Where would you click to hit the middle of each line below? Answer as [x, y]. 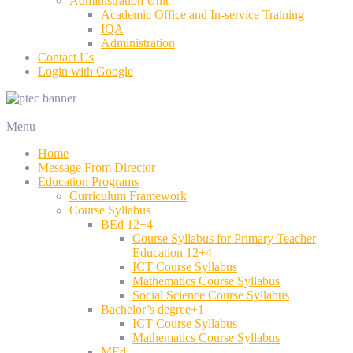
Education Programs [88, 182]
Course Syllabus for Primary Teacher [224, 238]
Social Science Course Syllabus [211, 295]
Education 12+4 [172, 253]
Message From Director [97, 167]
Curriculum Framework [128, 196]
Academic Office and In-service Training [203, 15]
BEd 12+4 [127, 224]
